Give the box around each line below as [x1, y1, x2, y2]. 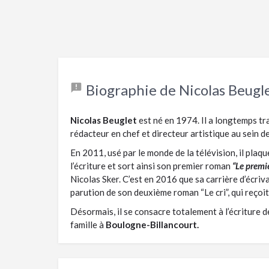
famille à [70, 219, 106, 230]
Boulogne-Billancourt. [106, 219, 199, 230]
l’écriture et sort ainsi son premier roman [70, 160, 232, 171]
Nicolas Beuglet [70, 114, 137, 125]
